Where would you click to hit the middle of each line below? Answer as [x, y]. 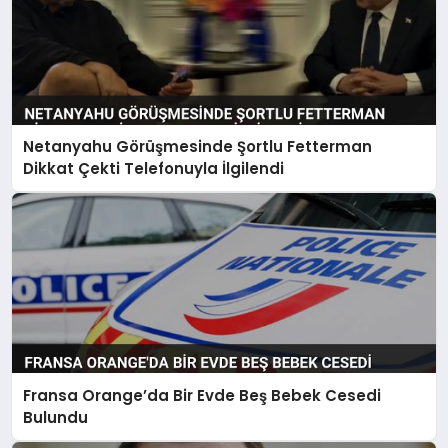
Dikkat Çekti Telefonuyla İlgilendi [154, 169]
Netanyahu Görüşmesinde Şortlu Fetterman [198, 147]
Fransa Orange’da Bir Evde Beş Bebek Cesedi [202, 395]
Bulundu [56, 417]
